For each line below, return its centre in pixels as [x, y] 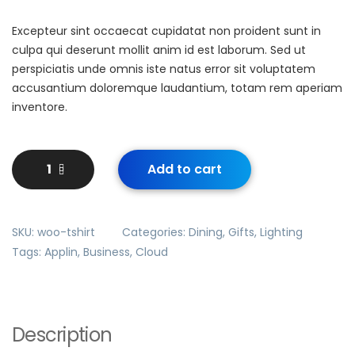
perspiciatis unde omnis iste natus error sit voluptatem [164, 69]
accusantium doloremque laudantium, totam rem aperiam [177, 88]
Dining [206, 232]
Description [62, 334]
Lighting [281, 232]
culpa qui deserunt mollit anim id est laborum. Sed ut [159, 50]
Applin [61, 252]
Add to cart [185, 169]
